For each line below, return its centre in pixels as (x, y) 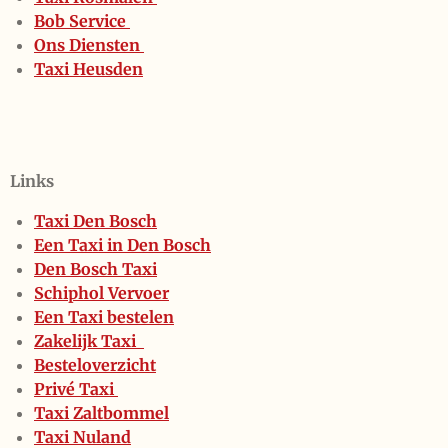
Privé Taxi (76, 389)
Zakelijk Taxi (89, 341)
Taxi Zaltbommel (101, 413)
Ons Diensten (89, 45)
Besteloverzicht (95, 365)
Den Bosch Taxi (95, 269)
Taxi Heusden (88, 69)
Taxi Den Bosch (95, 221)
